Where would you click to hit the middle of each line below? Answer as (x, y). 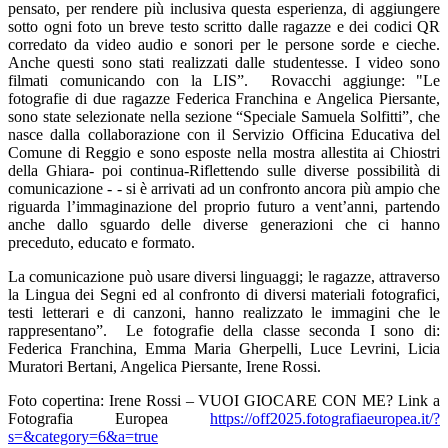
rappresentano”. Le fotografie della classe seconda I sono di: (224, 331)
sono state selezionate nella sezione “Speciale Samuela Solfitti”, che (224, 117)
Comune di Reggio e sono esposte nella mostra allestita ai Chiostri (224, 153)
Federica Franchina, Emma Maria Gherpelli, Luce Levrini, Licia (224, 349)
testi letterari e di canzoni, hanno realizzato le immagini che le (224, 313)
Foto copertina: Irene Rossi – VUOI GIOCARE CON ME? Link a (224, 401)
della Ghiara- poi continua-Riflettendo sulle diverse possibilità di (224, 171)
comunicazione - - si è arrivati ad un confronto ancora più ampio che (224, 189)
